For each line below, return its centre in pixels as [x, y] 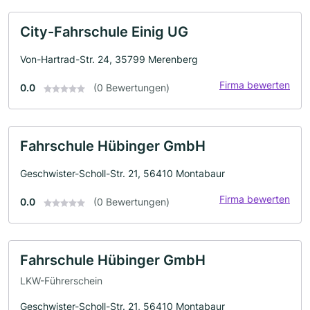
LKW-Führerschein [61, 280]
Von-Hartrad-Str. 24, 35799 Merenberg [109, 59]
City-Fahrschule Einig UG [104, 32]
